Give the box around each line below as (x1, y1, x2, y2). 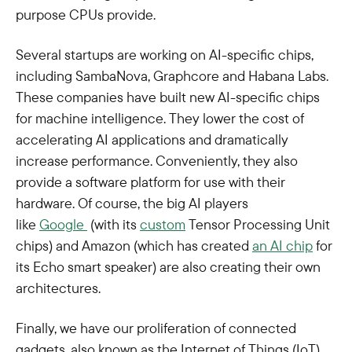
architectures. (16, 279, 101, 297)
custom (140, 215, 185, 233)
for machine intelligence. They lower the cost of (16, 109, 304, 127)
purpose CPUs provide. (16, 5, 156, 24)
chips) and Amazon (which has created (16, 236, 252, 255)
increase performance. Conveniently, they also (16, 152, 298, 170)
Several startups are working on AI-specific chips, (16, 46, 313, 64)
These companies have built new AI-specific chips (16, 88, 320, 106)
